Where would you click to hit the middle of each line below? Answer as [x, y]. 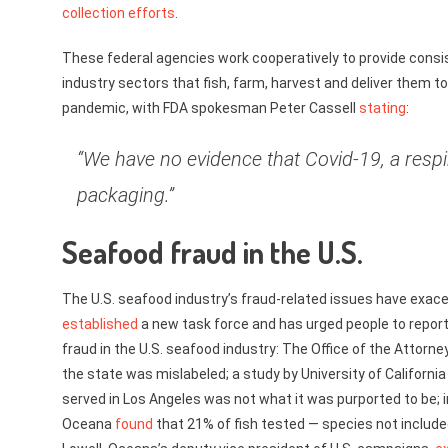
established [100, 324]
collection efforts [118, 13]
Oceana [88, 424]
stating [382, 108]
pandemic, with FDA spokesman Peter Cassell [210, 108]
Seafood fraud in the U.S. [212, 252]
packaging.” [125, 195]
